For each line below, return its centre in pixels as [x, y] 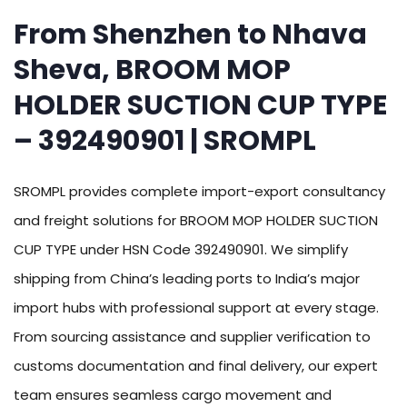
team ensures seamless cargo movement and [173, 395]
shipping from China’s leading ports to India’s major [187, 279]
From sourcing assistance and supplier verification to [192, 337]
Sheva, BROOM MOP [152, 70]
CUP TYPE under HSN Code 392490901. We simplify [181, 250]
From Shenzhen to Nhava [190, 35]
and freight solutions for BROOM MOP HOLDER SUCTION [196, 221]
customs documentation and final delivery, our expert [196, 366]
